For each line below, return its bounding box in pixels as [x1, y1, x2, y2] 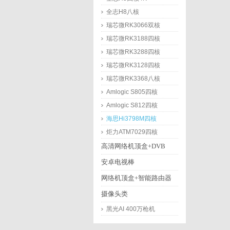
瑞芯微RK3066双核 [106, 22, 160, 29]
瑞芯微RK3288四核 [106, 48, 160, 55]
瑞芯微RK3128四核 [106, 62, 160, 69]
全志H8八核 [106, 8, 139, 15]
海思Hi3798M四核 [106, 115, 157, 122]
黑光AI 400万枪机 [106, 205, 155, 213]
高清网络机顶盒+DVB [101, 142, 165, 150]
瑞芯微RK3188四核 [106, 35, 160, 42]
